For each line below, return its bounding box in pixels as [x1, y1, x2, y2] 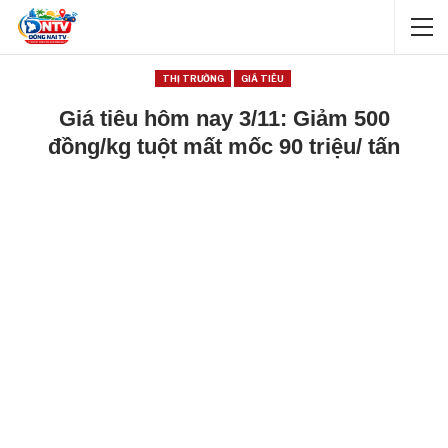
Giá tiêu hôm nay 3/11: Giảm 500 [58, 106, 390, 131]
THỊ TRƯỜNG [161, 73, 224, 84]
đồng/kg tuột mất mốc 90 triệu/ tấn [48, 134, 400, 159]
